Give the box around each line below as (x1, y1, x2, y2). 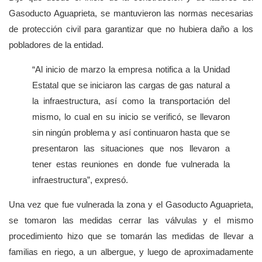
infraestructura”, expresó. (32, 175, 128, 185)
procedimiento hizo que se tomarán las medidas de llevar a (9, 231, 253, 242)
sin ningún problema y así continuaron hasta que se (32, 127, 230, 138)
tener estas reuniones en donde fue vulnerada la (32, 159, 230, 170)
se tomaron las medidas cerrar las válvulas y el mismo (9, 215, 253, 226)
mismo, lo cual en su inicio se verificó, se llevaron (32, 112, 230, 122)
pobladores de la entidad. (9, 40, 104, 50)
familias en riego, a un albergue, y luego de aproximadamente (9, 247, 253, 257)
